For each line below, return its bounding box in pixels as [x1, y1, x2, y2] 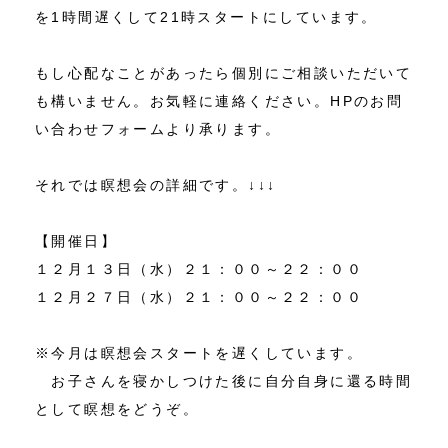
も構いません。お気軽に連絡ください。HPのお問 [35, 93, 404, 110]
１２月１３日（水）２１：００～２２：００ [35, 261, 363, 278]
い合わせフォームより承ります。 [35, 121, 281, 138]
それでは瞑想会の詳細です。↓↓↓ [35, 177, 277, 194]
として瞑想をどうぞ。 [35, 401, 199, 418]
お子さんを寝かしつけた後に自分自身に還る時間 [35, 373, 413, 390]
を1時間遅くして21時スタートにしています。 [35, 9, 378, 26]
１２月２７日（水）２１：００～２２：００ [35, 289, 363, 306]
